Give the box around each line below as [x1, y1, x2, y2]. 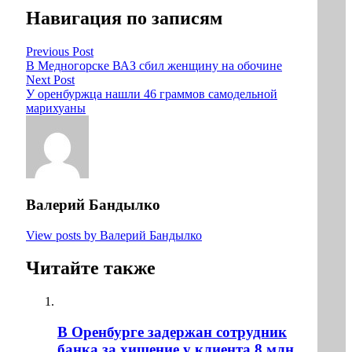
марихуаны [26, 101, 86, 115]
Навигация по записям [26, 8, 222, 29]
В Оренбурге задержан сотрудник [57, 324, 287, 341]
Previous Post [26, 45, 93, 59]
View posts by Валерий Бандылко [26, 228, 202, 242]
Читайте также [26, 258, 156, 279]
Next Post [26, 73, 75, 87]
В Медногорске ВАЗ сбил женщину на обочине [26, 59, 282, 73]
